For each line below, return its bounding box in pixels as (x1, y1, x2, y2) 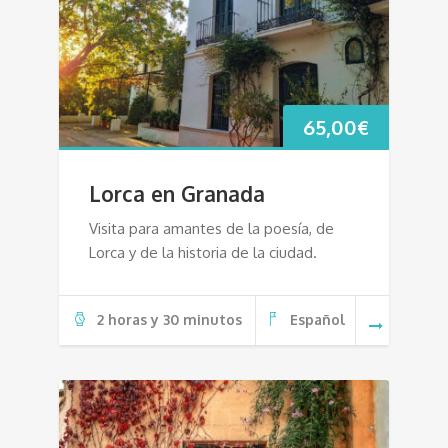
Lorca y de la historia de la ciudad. (89, 242, 317, 262)
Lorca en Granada (89, 179, 265, 207)
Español (289, 310, 346, 328)
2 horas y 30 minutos (96, 310, 242, 328)
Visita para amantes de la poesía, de (89, 218, 334, 238)
